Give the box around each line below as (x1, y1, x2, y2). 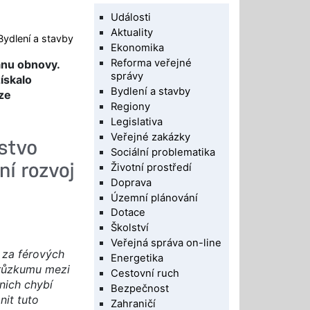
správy (111, 69, 144, 82)
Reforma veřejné (111, 56, 192, 69)
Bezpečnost (111, 282, 170, 295)
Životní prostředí (111, 161, 192, 174)
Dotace (111, 206, 146, 219)
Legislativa (111, 115, 163, 128)
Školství (111, 221, 149, 235)
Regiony (111, 100, 151, 113)
